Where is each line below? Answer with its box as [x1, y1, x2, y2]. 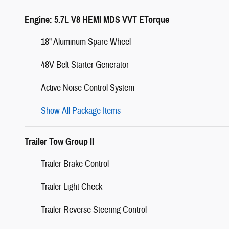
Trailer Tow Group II [25, 135, 94, 147]
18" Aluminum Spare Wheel [41, 36, 131, 48]
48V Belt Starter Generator [41, 59, 129, 71]
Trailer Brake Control [41, 157, 109, 170]
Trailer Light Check [41, 180, 102, 193]
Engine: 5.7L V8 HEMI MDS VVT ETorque [25, 14, 169, 26]
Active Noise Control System [41, 82, 134, 94]
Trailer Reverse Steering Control [41, 203, 147, 216]
